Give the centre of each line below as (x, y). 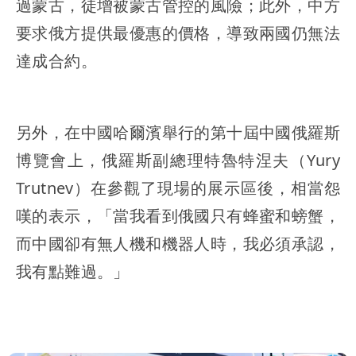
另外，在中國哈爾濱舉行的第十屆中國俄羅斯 (178, 133)
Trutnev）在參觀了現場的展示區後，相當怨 (178, 188)
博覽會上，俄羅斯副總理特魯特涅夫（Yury (178, 161)
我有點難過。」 (73, 272)
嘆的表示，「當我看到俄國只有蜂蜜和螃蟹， (178, 216)
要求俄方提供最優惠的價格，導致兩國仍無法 (178, 33)
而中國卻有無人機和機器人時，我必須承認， (178, 244)
